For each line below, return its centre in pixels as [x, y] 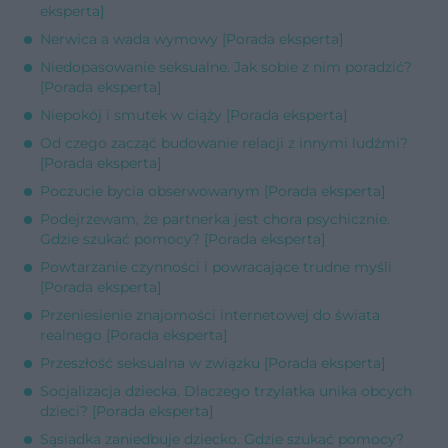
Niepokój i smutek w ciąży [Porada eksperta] [193, 114]
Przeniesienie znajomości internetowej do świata [210, 314]
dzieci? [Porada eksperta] [126, 410]
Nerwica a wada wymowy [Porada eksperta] [191, 38]
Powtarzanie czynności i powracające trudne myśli [216, 266]
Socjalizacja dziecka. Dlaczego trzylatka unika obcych [226, 390]
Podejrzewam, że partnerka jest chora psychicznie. [215, 218]
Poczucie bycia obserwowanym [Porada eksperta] [212, 190]
